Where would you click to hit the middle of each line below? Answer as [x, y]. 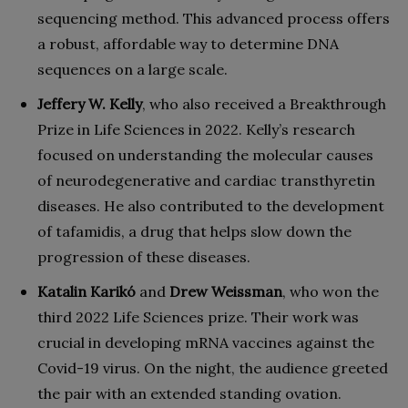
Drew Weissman [226, 292]
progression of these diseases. [144, 257]
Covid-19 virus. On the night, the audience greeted [213, 368]
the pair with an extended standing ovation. [189, 394]
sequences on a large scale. [133, 70]
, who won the [331, 292]
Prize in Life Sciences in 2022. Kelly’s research [196, 130]
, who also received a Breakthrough [264, 104]
